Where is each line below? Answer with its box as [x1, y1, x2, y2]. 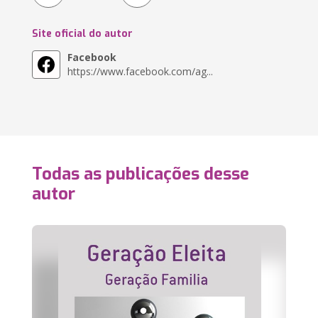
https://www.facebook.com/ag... [67, 65, 214, 78]
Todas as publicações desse [32, 163, 250, 185]
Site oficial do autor [32, 27, 133, 40]
